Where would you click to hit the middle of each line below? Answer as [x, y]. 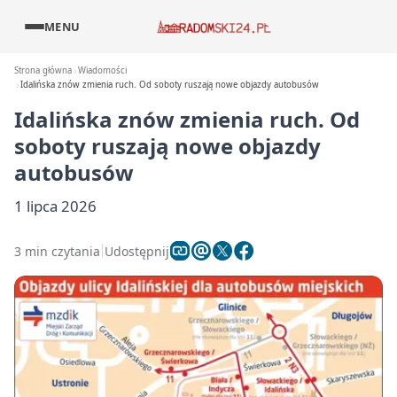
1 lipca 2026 [55, 206]
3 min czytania [57, 251]
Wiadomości [103, 70]
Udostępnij [137, 251]
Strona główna [43, 70]
